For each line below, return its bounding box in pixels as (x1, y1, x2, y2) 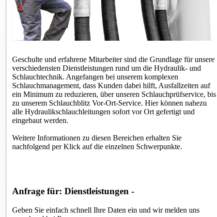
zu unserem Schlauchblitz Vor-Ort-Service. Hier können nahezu (12, 98, 207, 107)
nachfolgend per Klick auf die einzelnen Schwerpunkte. (12, 142, 183, 151)
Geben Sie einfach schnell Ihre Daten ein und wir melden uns (12, 206, 200, 215)
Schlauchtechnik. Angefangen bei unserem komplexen (12, 72, 179, 81)
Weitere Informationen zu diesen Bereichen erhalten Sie (12, 133, 182, 142)
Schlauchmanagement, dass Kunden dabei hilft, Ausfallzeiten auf (12, 81, 211, 90)
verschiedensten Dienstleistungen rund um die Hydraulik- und (12, 63, 201, 72)
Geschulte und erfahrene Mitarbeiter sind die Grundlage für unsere (12, 55, 215, 63)
